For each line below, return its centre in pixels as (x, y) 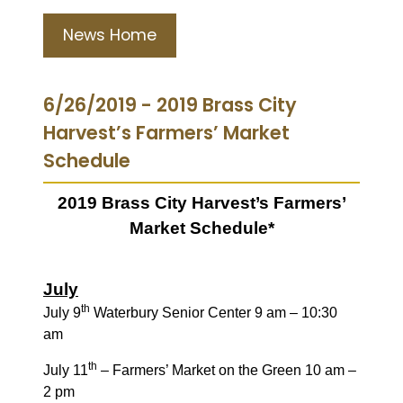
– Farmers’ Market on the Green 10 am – (227, 370)
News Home (110, 35)
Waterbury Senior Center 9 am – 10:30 (214, 312)
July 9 (62, 312)
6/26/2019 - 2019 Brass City (170, 104)
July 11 (66, 370)
